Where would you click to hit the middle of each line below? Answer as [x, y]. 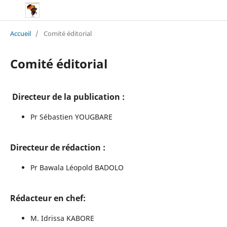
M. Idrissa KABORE [62, 218]
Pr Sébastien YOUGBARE [71, 117]
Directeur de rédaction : [58, 147]
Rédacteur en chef [46, 198]
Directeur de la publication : [67, 97]
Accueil [20, 33]
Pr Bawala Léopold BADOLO [77, 167]
